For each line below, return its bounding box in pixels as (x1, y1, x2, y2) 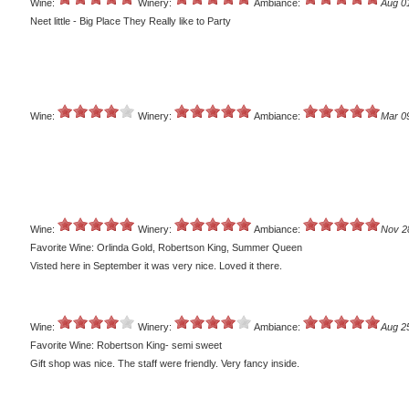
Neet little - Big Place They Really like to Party (30, 16, 231, 27)
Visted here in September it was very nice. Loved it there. (30, 260, 282, 272)
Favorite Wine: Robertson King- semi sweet (30, 340, 222, 351)
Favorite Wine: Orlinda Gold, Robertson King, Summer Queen (30, 242, 302, 254)
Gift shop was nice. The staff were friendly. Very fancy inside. (30, 358, 299, 370)
